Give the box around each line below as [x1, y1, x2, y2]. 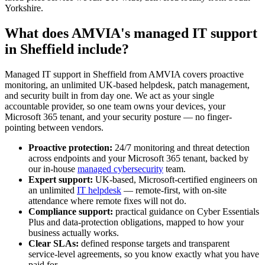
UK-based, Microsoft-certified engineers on [93, 174, 257, 185]
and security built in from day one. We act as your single [5, 90, 214, 101]
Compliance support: [28, 206, 113, 216]
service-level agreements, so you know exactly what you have [28, 248, 259, 259]
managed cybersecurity [77, 163, 163, 174]
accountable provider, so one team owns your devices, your [5, 101, 225, 111]
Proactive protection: [28, 142, 112, 153]
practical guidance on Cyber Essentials [113, 206, 259, 216]
